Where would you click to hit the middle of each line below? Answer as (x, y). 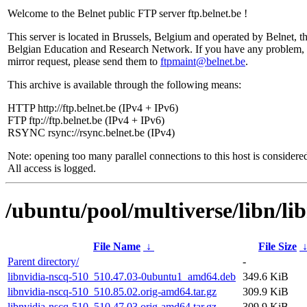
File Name (117, 246)
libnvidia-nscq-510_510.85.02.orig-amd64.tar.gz (112, 291)
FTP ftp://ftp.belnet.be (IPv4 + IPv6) (86, 120)
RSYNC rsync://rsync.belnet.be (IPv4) (91, 133)
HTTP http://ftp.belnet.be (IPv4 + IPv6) (93, 108)
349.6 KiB (266, 276)
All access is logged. (52, 168)
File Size (278, 246)
